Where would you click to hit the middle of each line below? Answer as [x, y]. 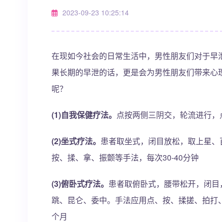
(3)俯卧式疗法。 [80, 184]
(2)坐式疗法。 [76, 141]
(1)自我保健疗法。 [84, 115]
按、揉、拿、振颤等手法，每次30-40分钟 [125, 157]
